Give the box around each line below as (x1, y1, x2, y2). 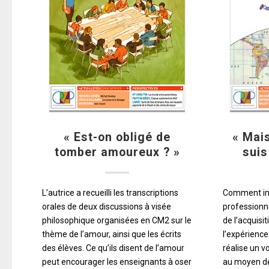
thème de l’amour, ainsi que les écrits (42, 229, 181, 239)
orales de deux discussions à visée (42, 201, 171, 211)
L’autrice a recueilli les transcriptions (42, 187, 178, 198)
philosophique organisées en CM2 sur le (42, 215, 192, 225)
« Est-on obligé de (64, 130, 171, 144)
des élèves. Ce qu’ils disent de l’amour (42, 243, 184, 253)
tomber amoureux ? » (54, 145, 180, 159)
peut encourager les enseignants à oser (42, 256, 192, 267)
